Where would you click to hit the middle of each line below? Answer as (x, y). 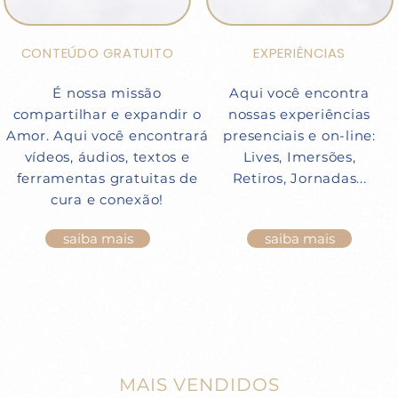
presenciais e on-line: (299, 135)
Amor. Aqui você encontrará (107, 135)
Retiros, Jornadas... (299, 178)
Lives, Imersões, (299, 157)
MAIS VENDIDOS (199, 385)
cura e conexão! (107, 199)
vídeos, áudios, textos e (107, 157)
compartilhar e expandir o (107, 114)
